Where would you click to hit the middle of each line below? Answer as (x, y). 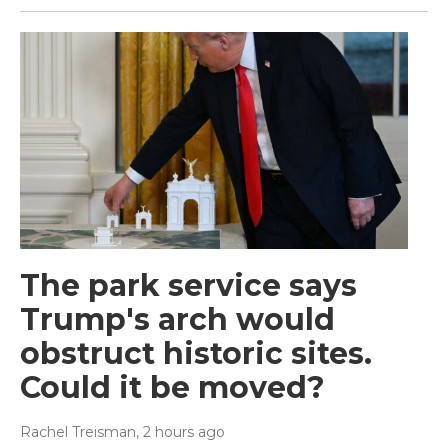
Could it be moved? (172, 387)
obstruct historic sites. (196, 353)
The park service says (188, 285)
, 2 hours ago (180, 431)
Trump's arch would (177, 319)
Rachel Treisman (78, 431)
